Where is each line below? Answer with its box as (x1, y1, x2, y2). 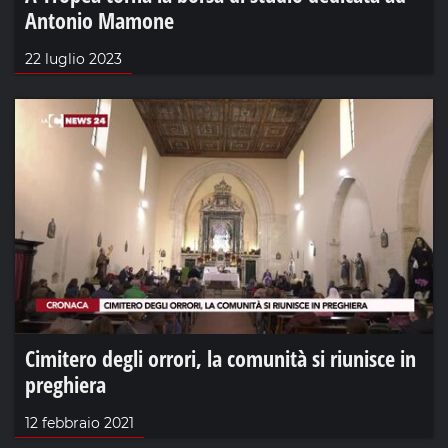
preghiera (25, 368, 106, 399)
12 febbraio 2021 (25, 413, 134, 432)
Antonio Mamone (25, 4, 174, 35)
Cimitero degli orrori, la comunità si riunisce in (25, 342, 416, 373)
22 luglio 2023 (25, 49, 122, 68)
